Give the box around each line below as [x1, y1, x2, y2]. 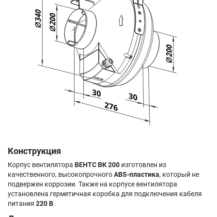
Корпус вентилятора [8, 161, 75, 169]
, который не [159, 170, 199, 179]
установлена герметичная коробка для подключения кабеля [8, 190, 202, 198]
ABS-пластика [114, 170, 159, 179]
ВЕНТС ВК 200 [75, 161, 120, 169]
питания [8, 200, 36, 208]
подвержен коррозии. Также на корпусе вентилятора [8, 180, 177, 188]
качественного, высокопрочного [8, 170, 114, 179]
